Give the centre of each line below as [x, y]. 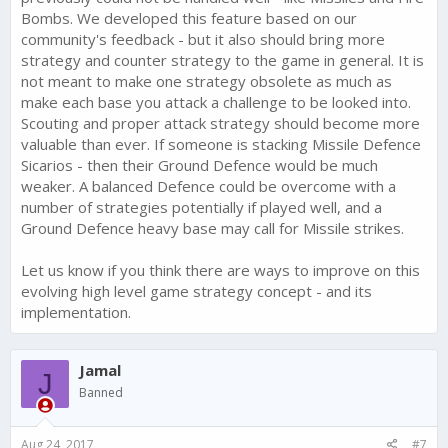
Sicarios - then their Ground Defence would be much [199, 165]
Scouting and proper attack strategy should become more [220, 123]
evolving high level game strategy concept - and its [196, 291]
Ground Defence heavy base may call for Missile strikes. [212, 228]
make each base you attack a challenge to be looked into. [216, 102]
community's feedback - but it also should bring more [203, 39]
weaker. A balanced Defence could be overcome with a [208, 186]
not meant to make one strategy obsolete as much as [206, 81]
